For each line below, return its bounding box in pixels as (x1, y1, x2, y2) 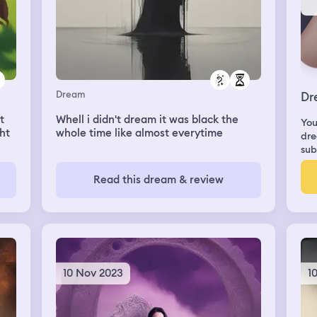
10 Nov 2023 (62, 265, 123, 280)
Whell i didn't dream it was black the (55, 112, 159, 127)
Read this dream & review (93, 172, 224, 187)
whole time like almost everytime (55, 125, 223, 140)
